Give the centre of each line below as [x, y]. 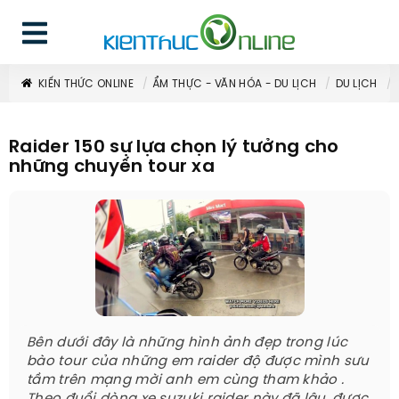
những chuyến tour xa [112, 167]
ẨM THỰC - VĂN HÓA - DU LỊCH [235, 84]
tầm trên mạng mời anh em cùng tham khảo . [186, 380]
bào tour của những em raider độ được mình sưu [198, 362]
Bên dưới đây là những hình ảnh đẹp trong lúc [187, 343]
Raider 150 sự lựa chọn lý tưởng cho [174, 147]
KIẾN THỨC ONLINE [86, 84]
